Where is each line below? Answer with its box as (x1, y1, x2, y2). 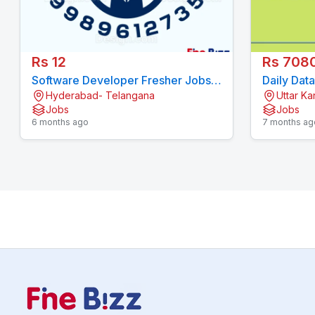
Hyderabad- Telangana (46, 89, 155, 102)
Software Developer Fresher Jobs (32, 73, 211, 88)
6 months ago (32, 117, 89, 128)
